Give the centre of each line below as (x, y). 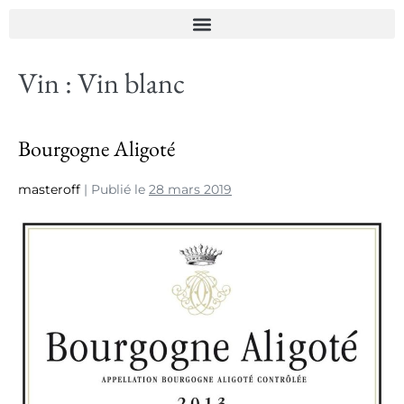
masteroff (49, 189)
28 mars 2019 (190, 189)
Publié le (118, 189)
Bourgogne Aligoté (96, 148)
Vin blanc (131, 83)
